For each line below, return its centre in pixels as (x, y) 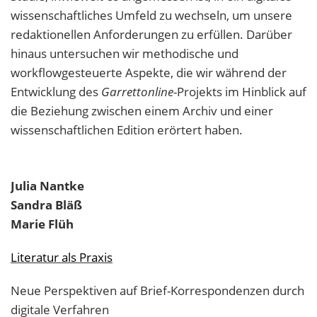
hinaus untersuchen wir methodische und (125, 54)
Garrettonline (137, 92)
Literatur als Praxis (62, 258)
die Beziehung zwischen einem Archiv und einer (142, 111)
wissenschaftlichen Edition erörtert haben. (127, 130)
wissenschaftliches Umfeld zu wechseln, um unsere (151, 16)
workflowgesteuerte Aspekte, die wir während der (149, 73)
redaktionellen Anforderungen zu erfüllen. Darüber (151, 35)
